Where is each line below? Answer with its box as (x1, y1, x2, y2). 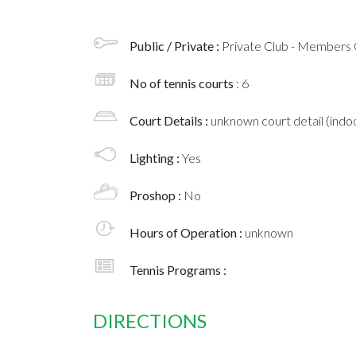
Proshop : (130, 188, 184, 203)
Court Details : (130, 113, 211, 129)
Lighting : (130, 150, 182, 166)
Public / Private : (130, 38, 222, 54)
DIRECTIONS (93, 309, 207, 333)
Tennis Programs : (130, 262, 226, 278)
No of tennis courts (130, 75, 236, 91)
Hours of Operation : (130, 225, 245, 241)
